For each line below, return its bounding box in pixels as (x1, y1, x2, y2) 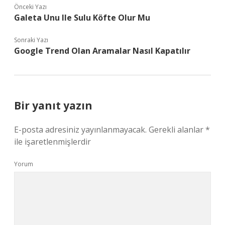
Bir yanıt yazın (14, 98, 92, 113)
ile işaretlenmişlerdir (14, 136, 91, 147)
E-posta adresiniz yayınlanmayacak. (14, 124, 147, 135)
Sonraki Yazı (14, 36, 48, 44)
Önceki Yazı (14, 3, 47, 11)
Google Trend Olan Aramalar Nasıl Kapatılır (14, 45, 190, 56)
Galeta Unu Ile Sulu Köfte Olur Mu (14, 12, 150, 23)
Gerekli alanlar (149, 124, 205, 135)
